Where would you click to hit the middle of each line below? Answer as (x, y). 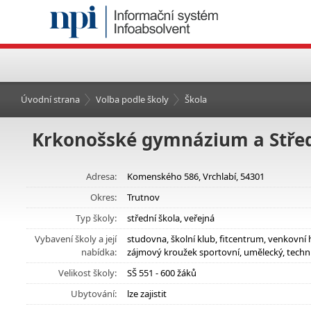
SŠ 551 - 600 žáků (162, 273)
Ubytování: (94, 294)
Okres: (103, 197)
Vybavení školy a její (76, 239)
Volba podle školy (132, 99)
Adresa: (101, 176)
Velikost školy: (87, 273)
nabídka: (99, 252)
